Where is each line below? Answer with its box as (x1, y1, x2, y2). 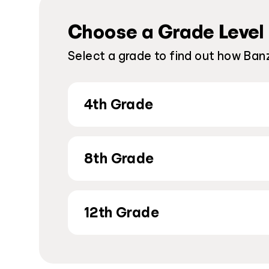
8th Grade (84, 151, 154, 166)
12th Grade (84, 205, 159, 220)
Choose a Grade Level (68, 22, 264, 41)
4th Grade (84, 97, 154, 112)
